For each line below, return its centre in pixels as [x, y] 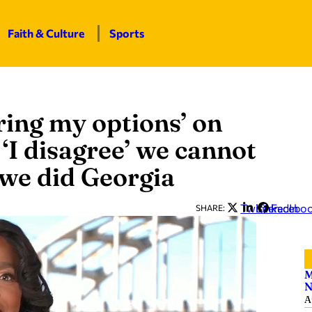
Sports [126, 33]
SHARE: [210, 208]
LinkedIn [277, 208]
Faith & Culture [46, 33]
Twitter [259, 208]
